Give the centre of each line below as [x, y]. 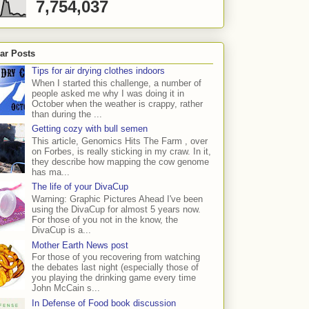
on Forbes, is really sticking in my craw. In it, [122, 151]
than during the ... [67, 114]
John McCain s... [66, 288]
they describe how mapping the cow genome [121, 161]
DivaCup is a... [62, 230]
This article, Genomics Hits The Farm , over [120, 141]
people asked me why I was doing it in [108, 93]
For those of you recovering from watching [116, 257]
